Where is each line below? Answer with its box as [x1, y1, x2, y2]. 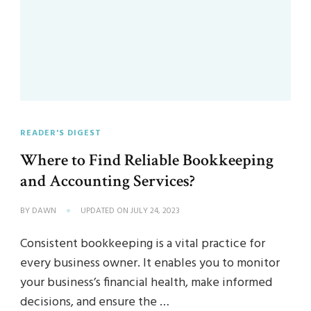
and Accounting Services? [20, 170, 195, 192]
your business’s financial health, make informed [20, 273, 272, 294]
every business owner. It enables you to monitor [20, 253, 280, 274]
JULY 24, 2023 [131, 204, 180, 219]
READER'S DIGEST [20, 126, 101, 141]
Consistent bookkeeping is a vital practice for [20, 234, 265, 255]
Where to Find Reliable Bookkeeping [20, 149, 274, 171]
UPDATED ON [81, 204, 131, 219]
